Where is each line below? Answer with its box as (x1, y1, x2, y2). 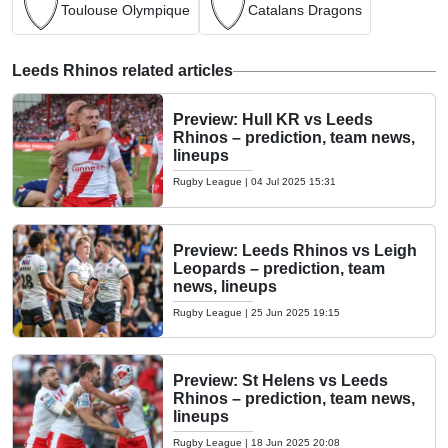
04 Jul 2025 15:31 (251, 176, 336, 188)
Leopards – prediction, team (173, 259, 385, 277)
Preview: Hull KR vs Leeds (173, 111, 373, 129)
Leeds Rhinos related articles (12, 62, 233, 79)
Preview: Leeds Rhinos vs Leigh (173, 241, 417, 259)
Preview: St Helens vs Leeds (173, 372, 388, 390)
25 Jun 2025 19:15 (251, 306, 340, 318)
